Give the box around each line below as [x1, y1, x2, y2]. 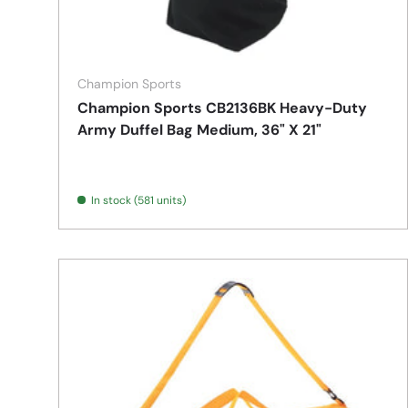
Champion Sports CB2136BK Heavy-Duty [77, 98, 367, 118]
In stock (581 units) [91, 193, 186, 209]
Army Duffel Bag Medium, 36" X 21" [77, 120, 321, 140]
